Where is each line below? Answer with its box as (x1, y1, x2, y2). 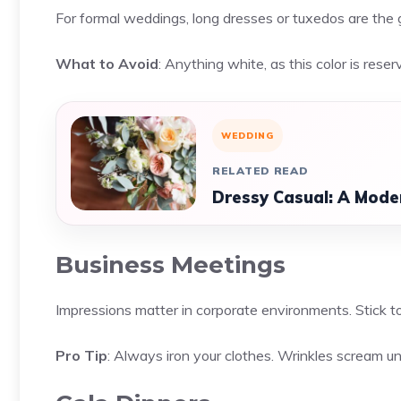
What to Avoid (55, 55, 158, 73)
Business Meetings (55, 251, 286, 279)
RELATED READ (212, 164, 309, 177)
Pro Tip (55, 346, 107, 364)
